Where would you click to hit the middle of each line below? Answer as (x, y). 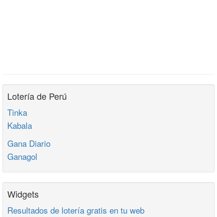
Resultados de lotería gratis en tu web (76, 210)
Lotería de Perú (37, 96)
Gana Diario (29, 143)
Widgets (23, 194)
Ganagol (22, 156)
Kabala (20, 125)
